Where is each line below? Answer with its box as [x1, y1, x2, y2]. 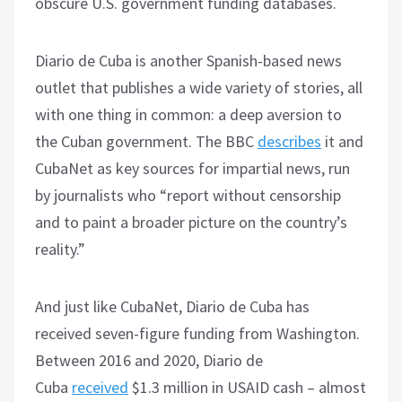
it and [321, 131, 363, 153]
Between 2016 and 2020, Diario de [35, 350, 263, 371]
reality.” [35, 239, 85, 260]
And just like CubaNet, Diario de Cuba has [35, 296, 310, 318]
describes [258, 131, 321, 153]
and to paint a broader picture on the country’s [35, 212, 347, 233]
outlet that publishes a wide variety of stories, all [35, 77, 363, 99]
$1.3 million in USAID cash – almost [128, 377, 366, 398]
